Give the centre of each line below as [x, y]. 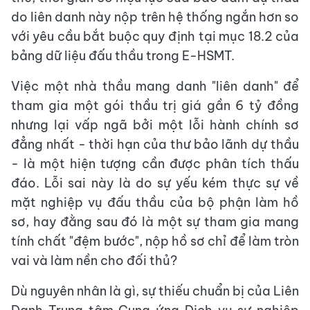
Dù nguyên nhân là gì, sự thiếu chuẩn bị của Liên [155, 291]
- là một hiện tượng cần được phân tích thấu [155, 164]
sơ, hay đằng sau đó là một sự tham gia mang [155, 222]
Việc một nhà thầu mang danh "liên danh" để [155, 86]
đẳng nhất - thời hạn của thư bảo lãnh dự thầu [155, 145]
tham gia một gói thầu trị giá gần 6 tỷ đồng [155, 106]
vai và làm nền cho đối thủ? [94, 261]
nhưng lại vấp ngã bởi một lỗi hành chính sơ [155, 125]
